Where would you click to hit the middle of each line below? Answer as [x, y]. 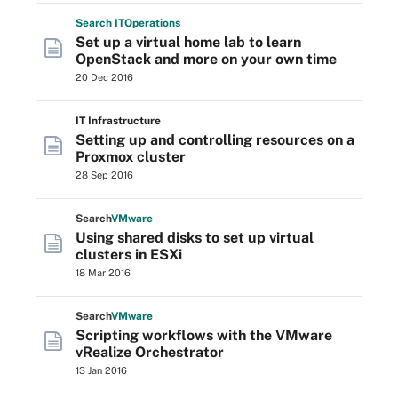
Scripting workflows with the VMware [204, 335]
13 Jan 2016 [101, 370]
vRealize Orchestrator [150, 352]
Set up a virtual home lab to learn [188, 42]
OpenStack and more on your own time [206, 59]
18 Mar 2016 [103, 273]
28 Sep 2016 [104, 175]
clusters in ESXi [129, 255]
